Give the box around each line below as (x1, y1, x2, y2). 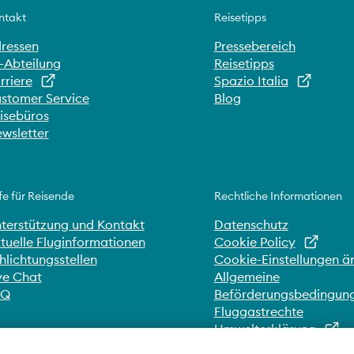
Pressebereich (213, 38, 296, 54)
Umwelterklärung (213, 321, 316, 337)
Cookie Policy (213, 234, 296, 250)
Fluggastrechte (213, 303, 303, 319)
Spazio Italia (213, 73, 288, 88)
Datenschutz (213, 217, 288, 232)
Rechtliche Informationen (213, 189, 342, 203)
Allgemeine (213, 269, 280, 284)
